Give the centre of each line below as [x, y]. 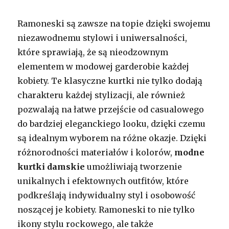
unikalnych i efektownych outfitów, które [103, 181]
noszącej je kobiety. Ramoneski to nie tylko [106, 210]
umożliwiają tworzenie [134, 167]
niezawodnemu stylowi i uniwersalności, [102, 38]
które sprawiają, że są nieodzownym [93, 52]
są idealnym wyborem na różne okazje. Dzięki [112, 138]
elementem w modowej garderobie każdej [104, 67]
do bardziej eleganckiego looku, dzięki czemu [112, 124]
